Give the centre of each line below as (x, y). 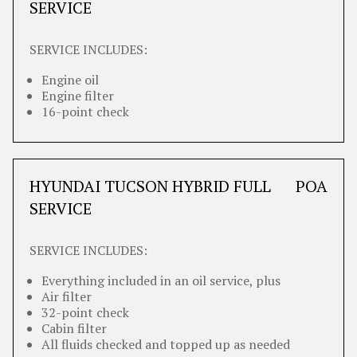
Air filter (67, 296)
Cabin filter (74, 328)
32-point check (85, 312)
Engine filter (78, 96)
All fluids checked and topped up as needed (166, 344)
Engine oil (70, 80)
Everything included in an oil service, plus (161, 280)
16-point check (85, 112)
